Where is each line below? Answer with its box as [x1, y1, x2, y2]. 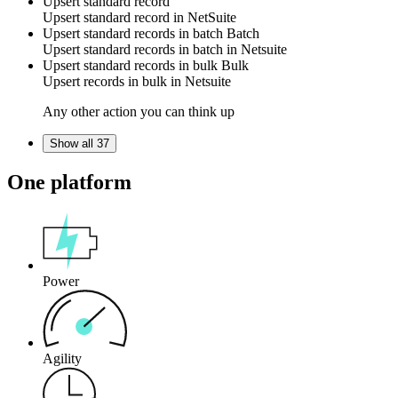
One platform [7, 171, 131, 195]
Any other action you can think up [43, 104, 235, 120]
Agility [43, 351, 82, 367]
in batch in [175, 42, 241, 58]
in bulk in [124, 74, 185, 90]
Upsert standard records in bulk [43, 58, 221, 74]
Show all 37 [50, 137, 109, 151]
